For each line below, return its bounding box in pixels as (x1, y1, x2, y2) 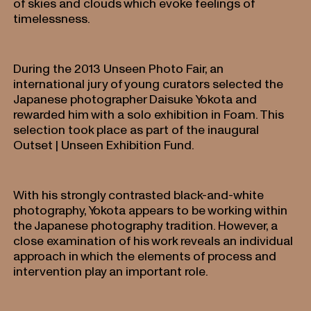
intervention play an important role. (13, 263, 209, 278)
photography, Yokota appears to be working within (13, 202, 288, 217)
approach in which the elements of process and (13, 248, 277, 263)
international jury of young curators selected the (13, 76, 284, 91)
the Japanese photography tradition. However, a (13, 217, 278, 233)
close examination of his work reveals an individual (13, 233, 294, 248)
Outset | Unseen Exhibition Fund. (13, 137, 195, 152)
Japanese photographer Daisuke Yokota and (13, 91, 258, 106)
